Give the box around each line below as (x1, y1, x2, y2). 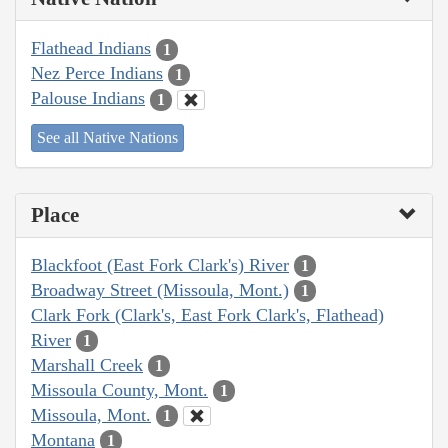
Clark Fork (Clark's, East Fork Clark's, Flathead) (31, 304, 384, 325)
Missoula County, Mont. (31, 379, 208, 400)
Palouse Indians (31, 88, 145, 109)
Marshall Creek (31, 354, 143, 375)
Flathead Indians (31, 38, 151, 59)
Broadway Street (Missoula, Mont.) (31, 279, 289, 300)
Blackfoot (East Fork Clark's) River (31, 254, 289, 275)
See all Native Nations (37, 128, 178, 146)
